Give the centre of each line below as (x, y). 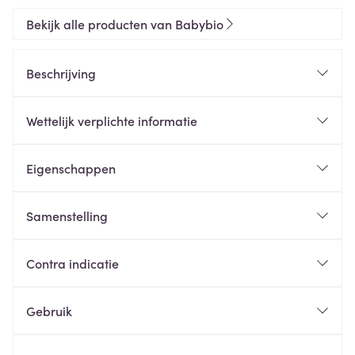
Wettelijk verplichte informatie (112, 120)
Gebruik (49, 311)
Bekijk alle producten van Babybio (125, 24)
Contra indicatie (73, 263)
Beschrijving (61, 73)
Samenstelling (67, 216)
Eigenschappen (71, 168)
